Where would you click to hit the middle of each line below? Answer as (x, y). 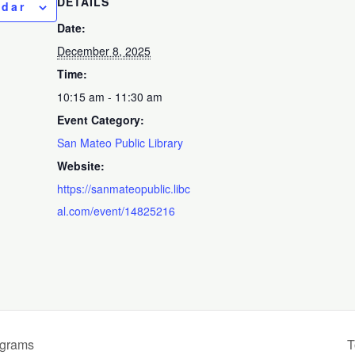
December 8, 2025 (104, 50)
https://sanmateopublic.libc (124, 188)
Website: (81, 165)
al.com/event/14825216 (116, 210)
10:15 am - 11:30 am (110, 96)
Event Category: (101, 119)
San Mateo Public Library (120, 142)
